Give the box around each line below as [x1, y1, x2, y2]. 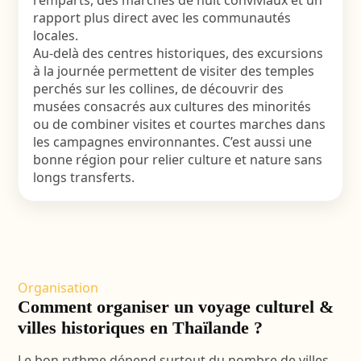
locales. [32, 27, 78, 44]
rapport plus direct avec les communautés [32, 9, 291, 27]
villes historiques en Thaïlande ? [17, 317, 263, 338]
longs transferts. [32, 168, 135, 186]
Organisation [17, 279, 98, 297]
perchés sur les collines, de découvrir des [32, 80, 284, 98]
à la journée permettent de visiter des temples [32, 62, 314, 80]
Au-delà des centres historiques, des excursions [32, 44, 323, 62]
